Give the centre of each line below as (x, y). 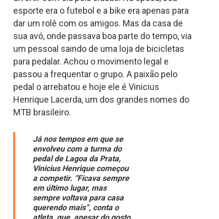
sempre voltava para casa (78, 197)
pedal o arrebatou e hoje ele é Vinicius (86, 87)
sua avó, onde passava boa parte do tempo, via (102, 36)
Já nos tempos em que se (78, 139)
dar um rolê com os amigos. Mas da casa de (98, 23)
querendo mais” (61, 207)
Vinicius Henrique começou (80, 168)
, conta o (104, 207)
